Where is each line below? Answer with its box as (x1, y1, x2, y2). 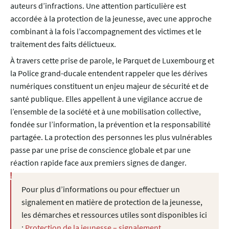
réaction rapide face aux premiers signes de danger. (10, 157, 187, 168)
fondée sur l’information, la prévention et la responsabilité (10, 119, 211, 129)
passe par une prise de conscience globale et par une (10, 144, 191, 155)
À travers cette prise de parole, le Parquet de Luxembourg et (10, 55, 214, 65)
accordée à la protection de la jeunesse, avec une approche (10, 13, 212, 24)
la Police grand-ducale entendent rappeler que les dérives (10, 67, 208, 78)
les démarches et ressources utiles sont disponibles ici (21, 209, 207, 220)
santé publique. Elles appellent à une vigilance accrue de (10, 93, 202, 104)
